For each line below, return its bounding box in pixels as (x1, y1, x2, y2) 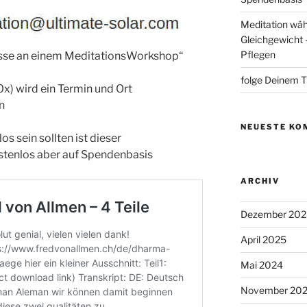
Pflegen (240, 49, 275, 61)
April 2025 (240, 234, 286, 246)
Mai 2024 (240, 259, 283, 271)
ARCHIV (240, 176, 280, 186)
